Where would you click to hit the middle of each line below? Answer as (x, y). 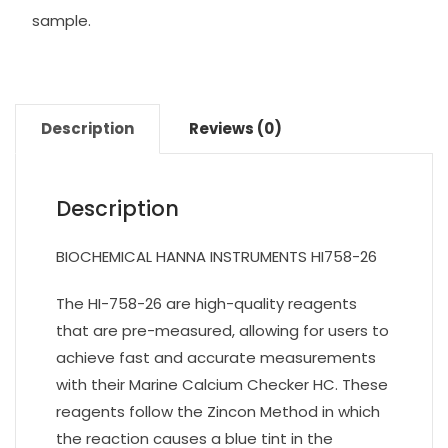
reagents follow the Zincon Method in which (218, 411)
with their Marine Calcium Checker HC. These (222, 384)
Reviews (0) (235, 128)
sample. (61, 20)
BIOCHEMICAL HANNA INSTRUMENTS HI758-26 (216, 256)
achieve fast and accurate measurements (216, 357)
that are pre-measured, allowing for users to (222, 330)
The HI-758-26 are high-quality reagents (206, 303)
